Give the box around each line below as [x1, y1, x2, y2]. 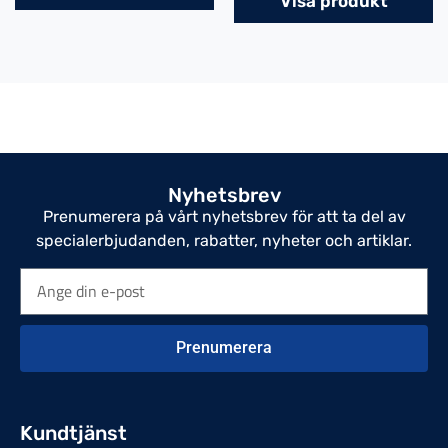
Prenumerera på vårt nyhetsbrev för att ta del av [42, 207, 406, 227]
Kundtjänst [20, 421, 127, 446]
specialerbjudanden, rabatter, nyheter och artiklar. [36, 231, 412, 251]
